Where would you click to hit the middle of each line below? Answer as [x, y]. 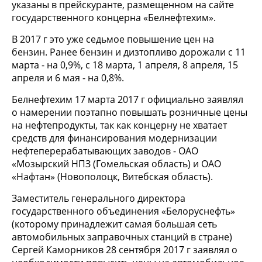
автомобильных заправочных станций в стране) [122, 237]
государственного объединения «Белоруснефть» [123, 211]
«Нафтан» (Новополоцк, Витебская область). [112, 176]
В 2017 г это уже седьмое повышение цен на [113, 39]
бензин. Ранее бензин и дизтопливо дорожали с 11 [129, 52]
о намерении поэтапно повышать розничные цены [130, 112]
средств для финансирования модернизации [114, 138]
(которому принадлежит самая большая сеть [114, 224]
